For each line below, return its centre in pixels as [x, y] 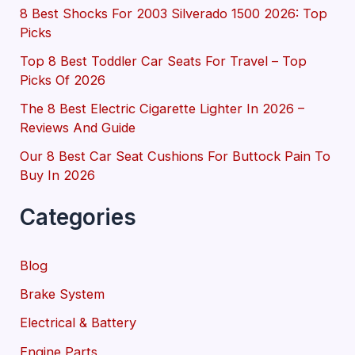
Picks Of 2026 [63, 80]
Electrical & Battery [78, 323]
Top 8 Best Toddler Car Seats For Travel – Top [164, 61]
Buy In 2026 [58, 176]
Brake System [63, 294]
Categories [78, 217]
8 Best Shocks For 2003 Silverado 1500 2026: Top [174, 13]
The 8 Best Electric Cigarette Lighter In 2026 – [162, 109]
